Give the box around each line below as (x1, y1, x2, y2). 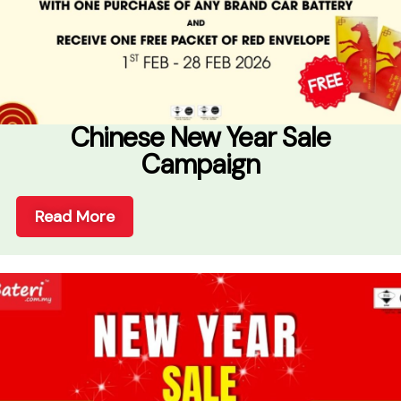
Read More (35, 205, 115, 227)
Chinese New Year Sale (71, 119, 330, 155)
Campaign (141, 146, 260, 182)
